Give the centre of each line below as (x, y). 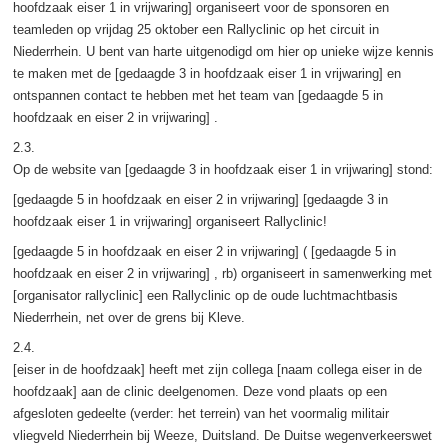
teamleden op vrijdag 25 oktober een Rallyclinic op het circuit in (195, 29)
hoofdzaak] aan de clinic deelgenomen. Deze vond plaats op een (199, 391)
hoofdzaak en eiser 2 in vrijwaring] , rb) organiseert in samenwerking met (222, 273)
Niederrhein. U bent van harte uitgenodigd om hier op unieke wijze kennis (223, 51)
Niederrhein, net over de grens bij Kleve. (128, 317)
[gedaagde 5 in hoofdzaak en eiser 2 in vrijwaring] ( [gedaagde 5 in (204, 251)
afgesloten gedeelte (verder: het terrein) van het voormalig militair (200, 413)
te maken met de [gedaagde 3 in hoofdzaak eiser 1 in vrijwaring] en (206, 73)
